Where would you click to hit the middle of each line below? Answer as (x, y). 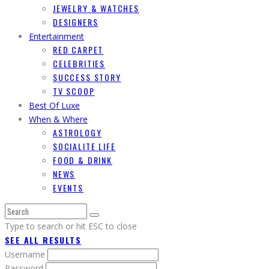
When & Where (58, 119)
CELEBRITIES (79, 64)
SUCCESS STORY (87, 77)
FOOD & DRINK (83, 160)
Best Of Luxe (54, 106)
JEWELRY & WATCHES (96, 8)
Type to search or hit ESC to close (71, 226)
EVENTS (68, 188)
